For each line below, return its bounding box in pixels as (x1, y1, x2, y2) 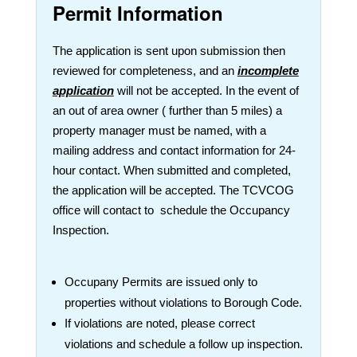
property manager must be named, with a (52, 123, 266, 137)
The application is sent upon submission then (52, 43, 285, 57)
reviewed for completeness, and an (52, 63, 234, 77)
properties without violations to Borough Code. (64, 295, 302, 309)
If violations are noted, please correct (64, 316, 255, 330)
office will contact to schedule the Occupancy (52, 202, 290, 217)
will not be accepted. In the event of (113, 83, 299, 97)
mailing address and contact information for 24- (52, 143, 296, 157)
